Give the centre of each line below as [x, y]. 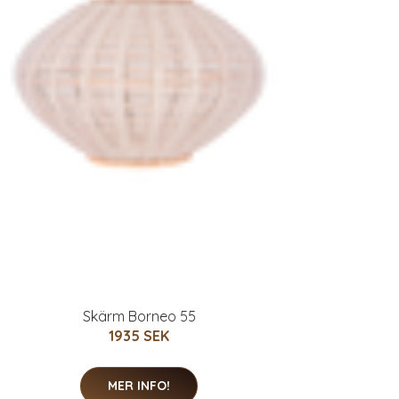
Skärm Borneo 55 [139, 316]
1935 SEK [139, 335]
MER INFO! [139, 385]
